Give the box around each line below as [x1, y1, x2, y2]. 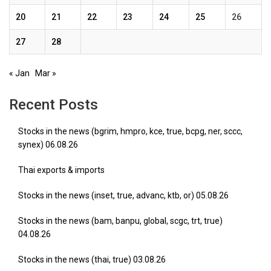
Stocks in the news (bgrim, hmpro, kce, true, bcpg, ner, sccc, [18, 126, 243, 136]
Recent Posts [9, 96, 98, 113]
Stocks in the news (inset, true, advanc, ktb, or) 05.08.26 [18, 191, 229, 200]
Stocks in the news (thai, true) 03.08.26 [18, 255, 166, 264]
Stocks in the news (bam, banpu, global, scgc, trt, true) [18, 216, 223, 226]
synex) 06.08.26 [18, 140, 78, 149]
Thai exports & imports [18, 165, 105, 175]
